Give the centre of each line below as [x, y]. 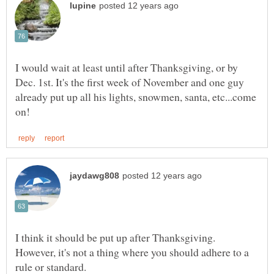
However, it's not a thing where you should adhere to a [132, 252]
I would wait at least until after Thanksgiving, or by [127, 67]
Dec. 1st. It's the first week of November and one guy [130, 82]
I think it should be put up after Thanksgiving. [117, 237]
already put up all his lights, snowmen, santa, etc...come [136, 96]
